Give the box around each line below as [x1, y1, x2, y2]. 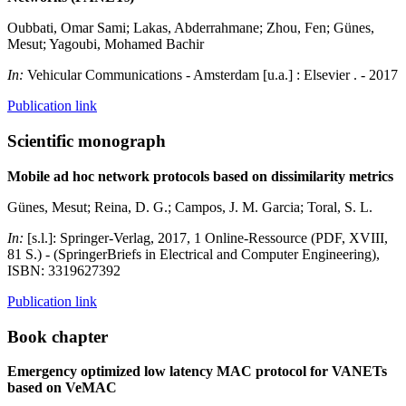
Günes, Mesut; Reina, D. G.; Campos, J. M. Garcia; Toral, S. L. [7, 198, 372, 215]
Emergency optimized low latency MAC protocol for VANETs [7, 363, 387, 380]
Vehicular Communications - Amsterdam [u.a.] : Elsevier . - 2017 [27, 67, 398, 83]
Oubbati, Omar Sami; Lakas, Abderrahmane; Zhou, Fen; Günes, [7, 20, 374, 36]
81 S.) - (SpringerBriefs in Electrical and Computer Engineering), [7, 246, 380, 262]
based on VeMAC [7, 380, 117, 396]
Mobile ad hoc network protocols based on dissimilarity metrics [7, 168, 393, 184]
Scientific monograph [7, 131, 166, 151]
